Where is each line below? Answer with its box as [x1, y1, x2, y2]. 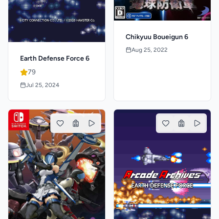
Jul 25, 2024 [26, 82, 59, 88]
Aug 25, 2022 [131, 46, 168, 53]
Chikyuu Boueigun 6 [126, 32, 188, 41]
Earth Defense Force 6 [20, 54, 89, 63]
